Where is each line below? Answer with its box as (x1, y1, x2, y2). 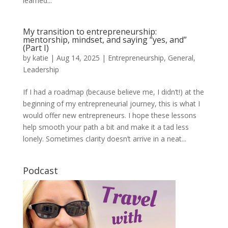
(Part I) (22, 42, 49, 53)
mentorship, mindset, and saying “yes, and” (22, 34, 187, 45)
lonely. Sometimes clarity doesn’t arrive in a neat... (22, 134, 186, 144)
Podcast (22, 164, 58, 177)
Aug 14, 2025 (56, 53, 100, 63)
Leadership (22, 65, 59, 74)
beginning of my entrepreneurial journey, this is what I (22, 99, 200, 108)
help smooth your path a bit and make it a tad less (22, 122, 189, 132)
